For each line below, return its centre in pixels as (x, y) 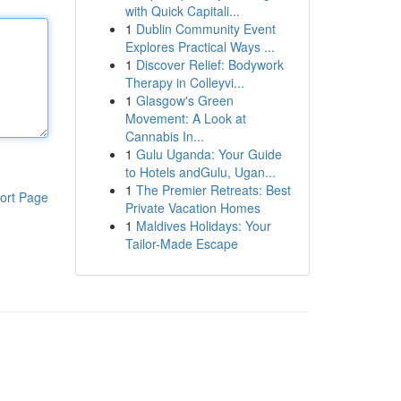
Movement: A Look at (185, 118)
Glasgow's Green (184, 100)
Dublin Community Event (205, 29)
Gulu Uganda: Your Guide (209, 154)
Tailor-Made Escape (181, 243)
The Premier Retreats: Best (213, 190)
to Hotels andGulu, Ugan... (200, 172)
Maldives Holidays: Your (203, 226)
